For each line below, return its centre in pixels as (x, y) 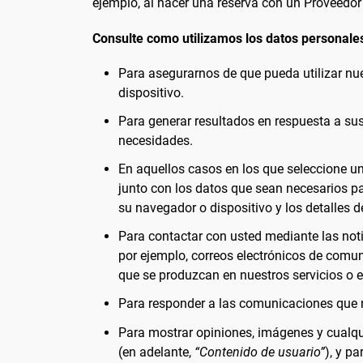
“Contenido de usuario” (260, 352)
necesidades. (156, 140)
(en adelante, (156, 352)
